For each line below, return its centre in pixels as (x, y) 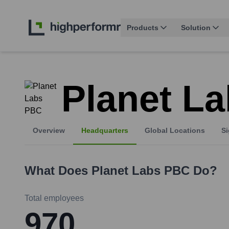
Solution (196, 28)
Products (143, 28)
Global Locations (175, 131)
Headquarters (105, 131)
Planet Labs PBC (141, 171)
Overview (49, 131)
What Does (58, 171)
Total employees (54, 198)
